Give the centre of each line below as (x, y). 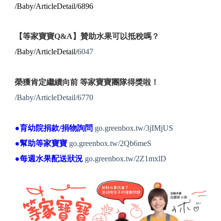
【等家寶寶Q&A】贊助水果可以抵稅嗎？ (87, 37)
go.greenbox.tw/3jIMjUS (134, 128)
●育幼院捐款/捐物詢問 (54, 128)
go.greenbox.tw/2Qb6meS (110, 144)
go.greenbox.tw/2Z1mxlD (126, 159)
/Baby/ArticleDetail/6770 (54, 98)
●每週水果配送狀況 (49, 159)
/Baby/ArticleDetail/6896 (54, 6)
